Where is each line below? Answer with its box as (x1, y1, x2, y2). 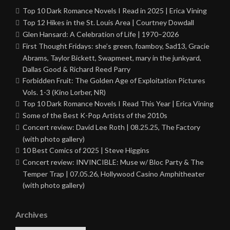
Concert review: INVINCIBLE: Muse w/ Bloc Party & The (23, 158, 204, 167)
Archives (15, 209, 48, 220)
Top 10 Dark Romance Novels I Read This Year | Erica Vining (23, 99, 214, 108)
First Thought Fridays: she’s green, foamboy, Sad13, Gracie (23, 42, 209, 51)
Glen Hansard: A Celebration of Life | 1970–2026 (23, 30, 179, 39)
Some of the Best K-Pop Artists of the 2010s (23, 111, 167, 120)
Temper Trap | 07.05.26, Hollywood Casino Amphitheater (23, 169, 205, 179)
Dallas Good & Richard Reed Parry (23, 65, 130, 74)
